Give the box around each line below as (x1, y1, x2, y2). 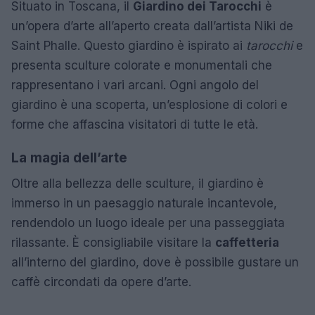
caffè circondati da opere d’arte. (11, 274, 191, 289)
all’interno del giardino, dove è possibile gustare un (11, 255, 299, 269)
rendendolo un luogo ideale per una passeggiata (11, 215, 285, 230)
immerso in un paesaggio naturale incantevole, (11, 195, 277, 210)
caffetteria (215, 235, 279, 250)
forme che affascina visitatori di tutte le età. (11, 117, 258, 131)
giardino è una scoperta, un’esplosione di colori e (11, 97, 288, 112)
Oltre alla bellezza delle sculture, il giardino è (11, 176, 264, 191)
